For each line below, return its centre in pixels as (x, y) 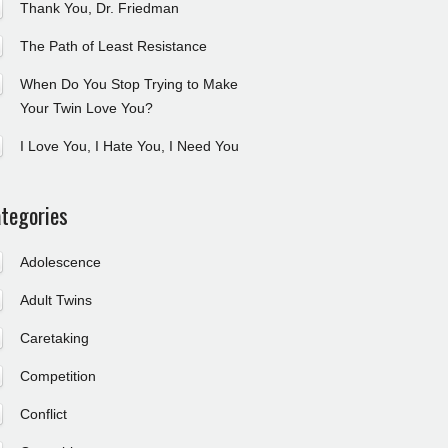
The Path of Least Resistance (113, 46)
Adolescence (60, 262)
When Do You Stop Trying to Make (129, 84)
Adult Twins (56, 300)
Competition (58, 376)
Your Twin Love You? (86, 108)
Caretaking (54, 338)
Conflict (43, 414)
